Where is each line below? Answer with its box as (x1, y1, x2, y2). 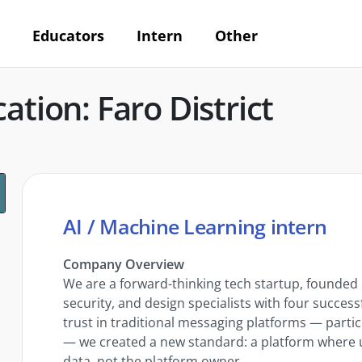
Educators (32, 26, 104, 45)
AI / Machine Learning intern (63, 212, 327, 240)
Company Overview (63, 255, 185, 273)
